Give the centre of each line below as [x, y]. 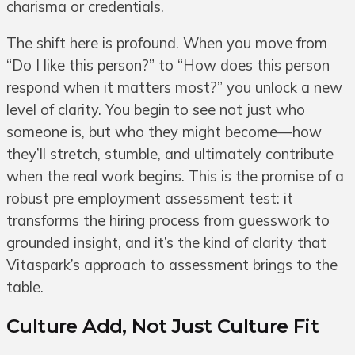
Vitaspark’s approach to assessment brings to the [172, 265]
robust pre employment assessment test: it [150, 199]
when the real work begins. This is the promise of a [175, 177]
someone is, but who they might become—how [164, 132]
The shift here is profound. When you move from [167, 44]
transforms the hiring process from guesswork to [168, 221]
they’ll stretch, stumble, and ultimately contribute [170, 155]
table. [25, 288]
